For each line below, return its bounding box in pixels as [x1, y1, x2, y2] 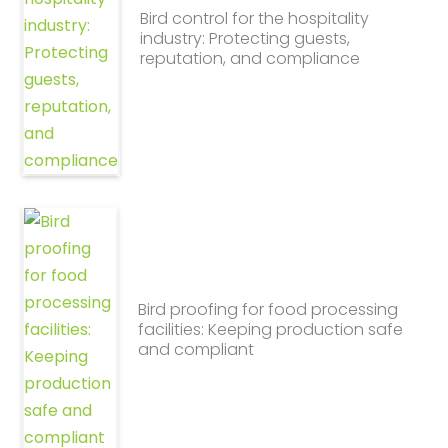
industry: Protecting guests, [140, 27, 351, 50]
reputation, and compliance [140, 47, 361, 70]
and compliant [137, 337, 254, 361]
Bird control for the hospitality [140, 7, 370, 30]
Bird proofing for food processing [137, 297, 398, 321]
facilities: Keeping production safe [137, 317, 403, 341]
